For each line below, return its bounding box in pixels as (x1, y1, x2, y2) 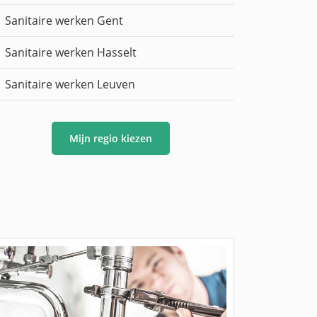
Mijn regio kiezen (69, 132, 152, 146)
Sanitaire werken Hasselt (5, 45, 137, 61)
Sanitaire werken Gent (5, 13, 123, 29)
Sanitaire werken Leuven (5, 76, 135, 93)
